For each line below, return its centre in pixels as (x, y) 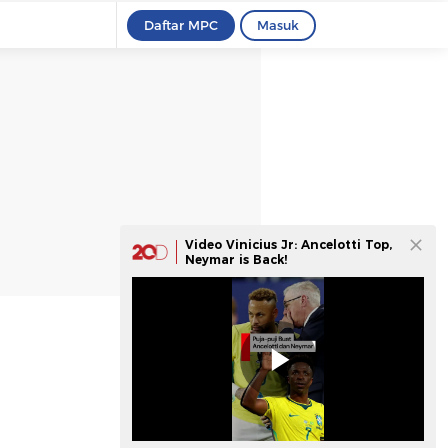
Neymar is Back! (236, 259)
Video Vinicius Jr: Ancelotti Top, (288, 244)
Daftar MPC (181, 25)
